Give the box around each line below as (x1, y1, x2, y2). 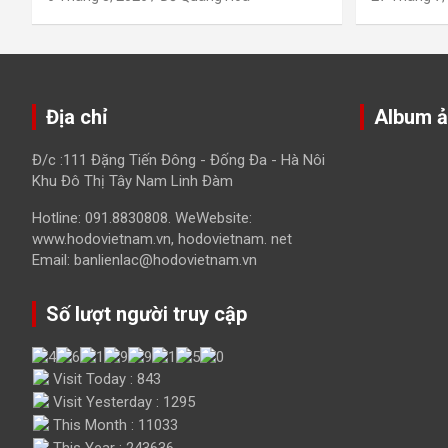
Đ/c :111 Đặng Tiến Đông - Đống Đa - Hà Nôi (32, 150, 325, 169)
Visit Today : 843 (49, 369, 161, 388)
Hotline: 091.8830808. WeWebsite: (32, 208, 252, 227)
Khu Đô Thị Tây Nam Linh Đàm (32, 171, 233, 190)
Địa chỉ (46, 104, 107, 129)
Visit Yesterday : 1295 (49, 392, 195, 411)
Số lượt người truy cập (46, 301, 247, 326)
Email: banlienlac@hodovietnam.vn (32, 250, 257, 269)
